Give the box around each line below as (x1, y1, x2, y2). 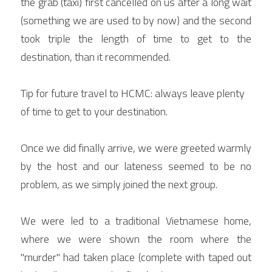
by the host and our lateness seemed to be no (21, 158, 251, 174)
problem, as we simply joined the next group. (21, 176, 217, 192)
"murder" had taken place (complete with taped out (21, 249, 251, 265)
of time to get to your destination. (21, 103, 168, 120)
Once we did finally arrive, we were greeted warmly (21, 140, 251, 156)
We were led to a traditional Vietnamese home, (21, 212, 251, 229)
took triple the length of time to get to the (21, 30, 251, 47)
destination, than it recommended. (21, 49, 171, 65)
